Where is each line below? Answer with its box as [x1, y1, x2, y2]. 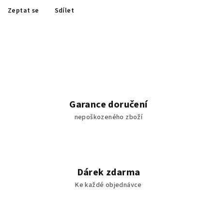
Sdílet [54, 6, 75, 15]
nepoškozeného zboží [74, 112, 143, 122]
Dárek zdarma [77, 166, 140, 179]
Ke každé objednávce [75, 180, 142, 190]
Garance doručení [69, 98, 148, 111]
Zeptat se [8, 6, 39, 15]
